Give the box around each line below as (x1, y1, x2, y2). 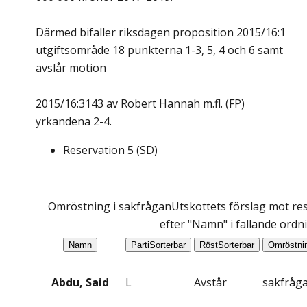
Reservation (63, 143, 125, 158)
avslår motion (36, 60, 106, 76)
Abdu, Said (51, 275, 109, 291)
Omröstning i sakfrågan (48, 199, 171, 214)
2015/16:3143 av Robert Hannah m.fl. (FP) (36, 96, 245, 112)
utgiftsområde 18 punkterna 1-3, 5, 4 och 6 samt (36, 42, 283, 58)
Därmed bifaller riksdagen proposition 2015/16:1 (36, 25, 286, 40)
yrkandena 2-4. (36, 114, 112, 130)
